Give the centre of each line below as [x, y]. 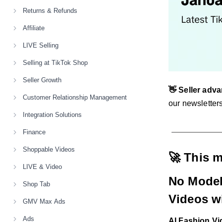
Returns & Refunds [50, 11]
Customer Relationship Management [75, 97]
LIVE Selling [41, 45]
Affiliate [34, 28]
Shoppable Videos [49, 149]
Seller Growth [42, 80]
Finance [34, 132]
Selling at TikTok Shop [55, 63]
